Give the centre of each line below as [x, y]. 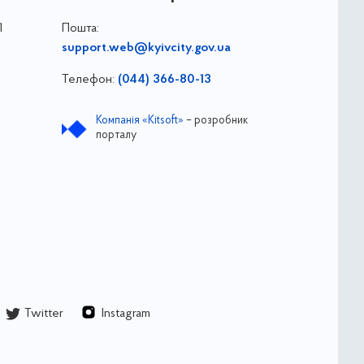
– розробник [215, 120]
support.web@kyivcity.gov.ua [146, 48]
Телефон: [89, 79]
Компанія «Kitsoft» [139, 120]
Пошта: [80, 28]
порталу [116, 135]
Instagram [126, 313]
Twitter [43, 313]
